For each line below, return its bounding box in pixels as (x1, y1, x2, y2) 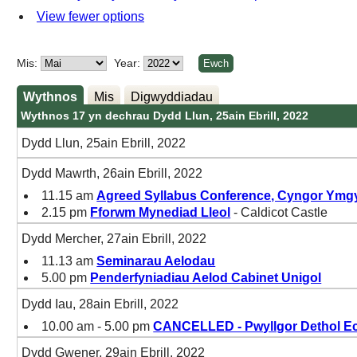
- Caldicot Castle (230, 206, 328, 220)
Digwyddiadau (131, 89, 214, 104)
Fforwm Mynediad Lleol (90, 206, 231, 220)
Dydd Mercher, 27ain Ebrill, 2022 (22, 232, 207, 246)
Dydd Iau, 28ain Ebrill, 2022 (22, 297, 179, 312)
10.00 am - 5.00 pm (41, 320, 154, 334)
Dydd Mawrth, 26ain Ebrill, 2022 (22, 167, 203, 181)
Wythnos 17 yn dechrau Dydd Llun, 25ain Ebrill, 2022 (21, 109, 309, 123)
